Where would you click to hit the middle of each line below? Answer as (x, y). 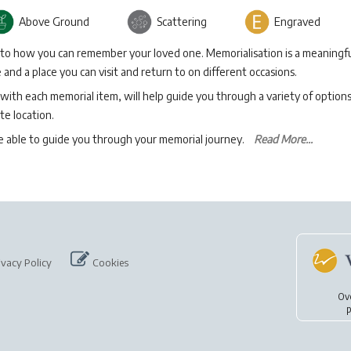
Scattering (179, 22)
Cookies (110, 262)
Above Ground (52, 22)
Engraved (295, 22)
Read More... (283, 139)
